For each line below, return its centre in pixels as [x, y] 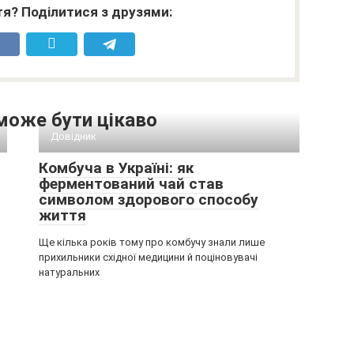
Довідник [73, 136]
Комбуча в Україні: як [116, 168]
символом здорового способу [149, 199]
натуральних [69, 272]
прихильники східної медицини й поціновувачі [148, 257]
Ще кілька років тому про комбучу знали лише [152, 242]
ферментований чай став [131, 183]
